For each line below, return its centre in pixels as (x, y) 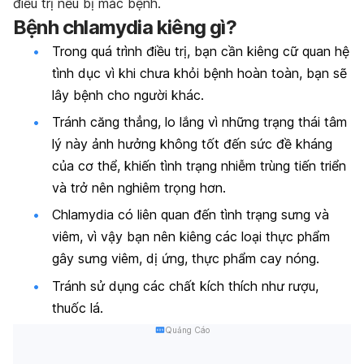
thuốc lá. (78, 308)
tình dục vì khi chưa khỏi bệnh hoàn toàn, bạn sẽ (199, 73)
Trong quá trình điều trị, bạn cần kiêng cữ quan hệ (201, 51)
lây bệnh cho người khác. (128, 95)
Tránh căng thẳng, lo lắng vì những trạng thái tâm (199, 122)
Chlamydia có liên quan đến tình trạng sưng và (191, 215)
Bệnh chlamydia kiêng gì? (125, 27)
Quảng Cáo (187, 330)
